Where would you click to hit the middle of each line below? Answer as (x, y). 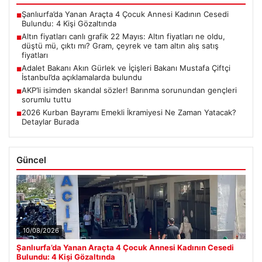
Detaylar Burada (50, 122)
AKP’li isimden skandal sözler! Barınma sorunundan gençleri (129, 90)
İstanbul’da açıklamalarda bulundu (82, 77)
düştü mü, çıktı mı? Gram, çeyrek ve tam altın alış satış (120, 46)
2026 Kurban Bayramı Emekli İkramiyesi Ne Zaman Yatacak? (129, 113)
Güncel (31, 160)
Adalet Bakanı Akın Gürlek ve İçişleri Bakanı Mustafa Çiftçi (126, 68)
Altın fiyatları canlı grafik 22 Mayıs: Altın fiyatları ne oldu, (123, 37)
